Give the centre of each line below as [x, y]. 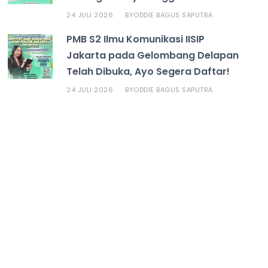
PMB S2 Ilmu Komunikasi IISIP [136, 39]
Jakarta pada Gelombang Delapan [153, 55]
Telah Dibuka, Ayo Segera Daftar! [148, 71]
